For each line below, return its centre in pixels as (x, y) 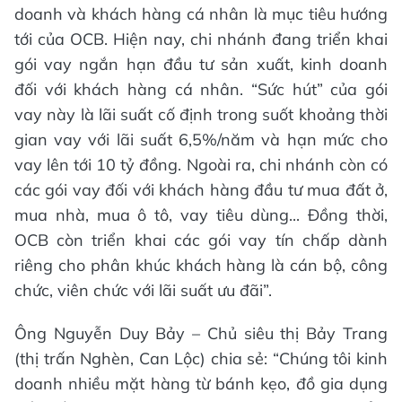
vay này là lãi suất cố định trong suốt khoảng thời (201, 114)
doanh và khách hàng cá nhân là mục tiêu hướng (201, 13)
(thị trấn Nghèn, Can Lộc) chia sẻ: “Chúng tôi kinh (201, 358)
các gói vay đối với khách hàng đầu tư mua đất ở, (201, 189)
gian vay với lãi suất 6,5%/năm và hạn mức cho (201, 139)
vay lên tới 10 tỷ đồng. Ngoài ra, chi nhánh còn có (201, 164)
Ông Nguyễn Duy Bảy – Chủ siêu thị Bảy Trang (201, 333)
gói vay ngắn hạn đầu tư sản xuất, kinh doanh (201, 64)
